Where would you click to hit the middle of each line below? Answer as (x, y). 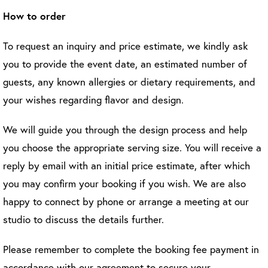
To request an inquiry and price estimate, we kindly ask (125, 46)
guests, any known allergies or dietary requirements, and (129, 82)
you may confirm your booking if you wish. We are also (124, 183)
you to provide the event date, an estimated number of (125, 64)
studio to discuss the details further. (83, 219)
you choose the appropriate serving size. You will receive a (132, 147)
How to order (34, 16)
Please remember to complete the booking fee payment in (131, 249)
